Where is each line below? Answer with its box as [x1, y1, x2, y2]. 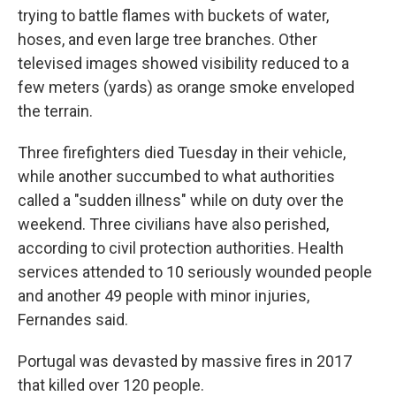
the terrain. [18, 102, 93, 120]
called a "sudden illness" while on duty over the [18, 191, 344, 209]
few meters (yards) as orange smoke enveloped [18, 78, 354, 96]
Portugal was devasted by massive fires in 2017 [18, 352, 352, 370]
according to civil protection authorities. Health [18, 239, 344, 257]
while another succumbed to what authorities [18, 167, 335, 186]
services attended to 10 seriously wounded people [18, 263, 372, 281]
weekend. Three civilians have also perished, [18, 215, 329, 233]
